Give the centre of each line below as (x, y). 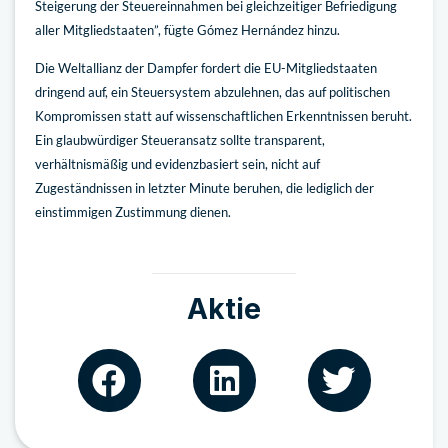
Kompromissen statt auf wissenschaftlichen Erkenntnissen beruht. (223, 115)
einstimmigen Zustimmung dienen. (133, 211)
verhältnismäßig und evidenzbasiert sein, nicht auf (177, 163)
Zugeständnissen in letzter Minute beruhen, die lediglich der (204, 187)
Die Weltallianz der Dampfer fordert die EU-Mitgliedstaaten (206, 67)
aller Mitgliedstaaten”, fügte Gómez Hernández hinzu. (187, 29)
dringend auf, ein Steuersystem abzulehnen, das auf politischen (212, 91)
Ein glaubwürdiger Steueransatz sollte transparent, (180, 139)
